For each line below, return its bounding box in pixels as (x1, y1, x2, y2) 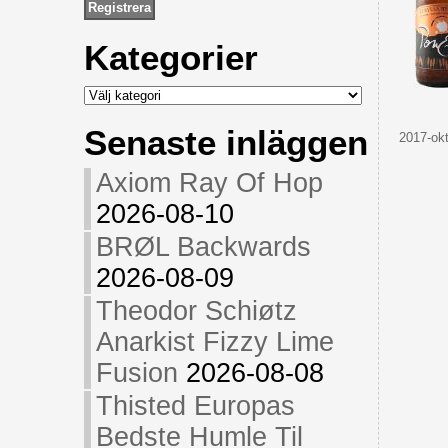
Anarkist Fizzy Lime (95, 327, 334, 357)
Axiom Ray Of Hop (95, 168, 323, 198)
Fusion (95, 358, 178, 388)
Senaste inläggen (83, 123, 368, 163)
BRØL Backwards (95, 232, 311, 262)
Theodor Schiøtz (95, 296, 297, 326)
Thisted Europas (95, 391, 295, 421)
